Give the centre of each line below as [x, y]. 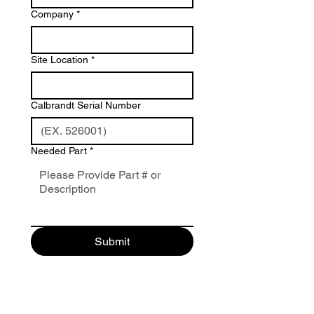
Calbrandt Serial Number [86, 105]
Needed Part [59, 151]
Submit [112, 241]
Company [52, 14]
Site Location [60, 60]
